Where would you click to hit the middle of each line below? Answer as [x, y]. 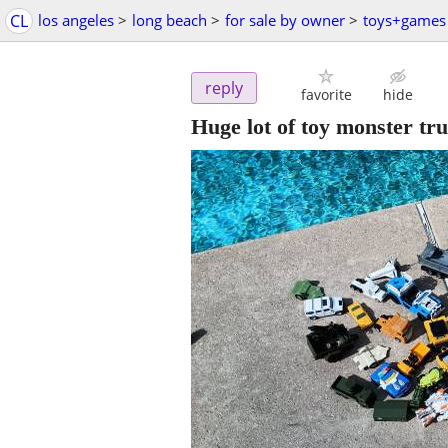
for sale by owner [285, 20]
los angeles [76, 20]
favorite [326, 95]
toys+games [404, 20]
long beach [169, 20]
